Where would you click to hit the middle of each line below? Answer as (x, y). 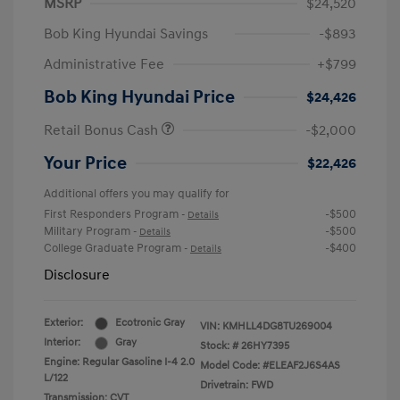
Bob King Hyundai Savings (126, 34)
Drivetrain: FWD (237, 386)
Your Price (85, 164)
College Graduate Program (114, 249)
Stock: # (219, 346)
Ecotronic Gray (150, 323)
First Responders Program (112, 215)
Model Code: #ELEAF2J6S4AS (270, 366)
